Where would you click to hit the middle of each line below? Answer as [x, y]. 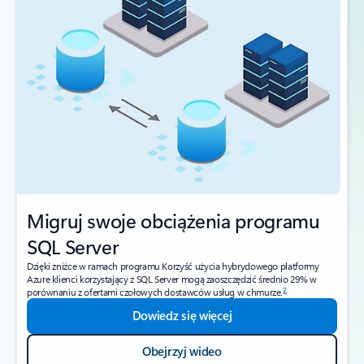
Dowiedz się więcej [182, 316]
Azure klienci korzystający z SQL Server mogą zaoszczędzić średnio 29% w [172, 279]
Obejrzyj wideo [182, 351]
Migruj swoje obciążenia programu [173, 221]
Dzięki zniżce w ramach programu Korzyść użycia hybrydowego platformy [173, 266]
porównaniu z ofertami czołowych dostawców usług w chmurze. [155, 292]
